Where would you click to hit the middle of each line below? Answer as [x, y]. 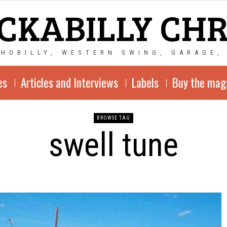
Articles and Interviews [69, 83]
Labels [145, 83]
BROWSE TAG [113, 118]
